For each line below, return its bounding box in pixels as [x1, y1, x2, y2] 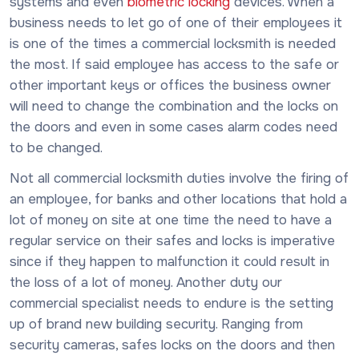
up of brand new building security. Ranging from [10, 315, 303, 333]
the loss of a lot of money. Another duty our [10, 273, 282, 291]
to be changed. [10, 139, 103, 156]
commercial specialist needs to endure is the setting [10, 294, 333, 312]
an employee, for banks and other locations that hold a [10, 190, 347, 208]
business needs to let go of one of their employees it [10, 14, 342, 31]
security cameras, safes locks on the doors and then [10, 336, 335, 353]
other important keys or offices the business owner [10, 76, 331, 94]
